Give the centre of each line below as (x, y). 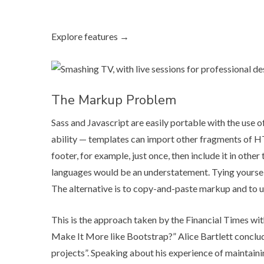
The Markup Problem (114, 100)
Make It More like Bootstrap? (112, 236)
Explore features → (90, 36)
